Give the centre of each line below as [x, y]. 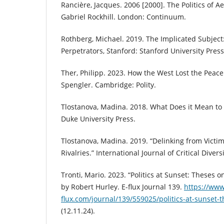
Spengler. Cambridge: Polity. [108, 85]
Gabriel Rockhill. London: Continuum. [123, 17]
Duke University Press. [98, 119]
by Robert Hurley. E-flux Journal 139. [122, 187]
